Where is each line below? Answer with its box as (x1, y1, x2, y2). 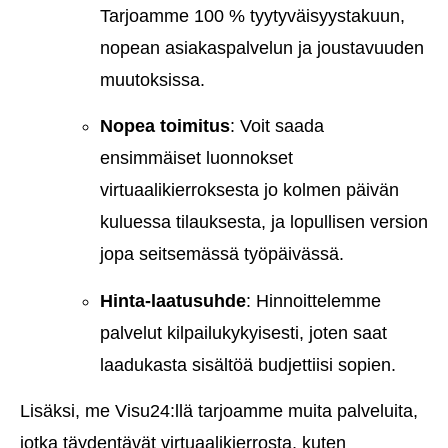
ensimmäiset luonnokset (100, 148, 293, 169)
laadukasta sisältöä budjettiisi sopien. (100, 354, 396, 375)
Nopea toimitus (100, 116, 230, 137)
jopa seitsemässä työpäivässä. (100, 244, 344, 265)
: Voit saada (230, 116, 324, 137)
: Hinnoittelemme (246, 290, 381, 311)
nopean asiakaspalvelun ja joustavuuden (100, 37, 424, 58)
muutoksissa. (100, 69, 205, 90)
